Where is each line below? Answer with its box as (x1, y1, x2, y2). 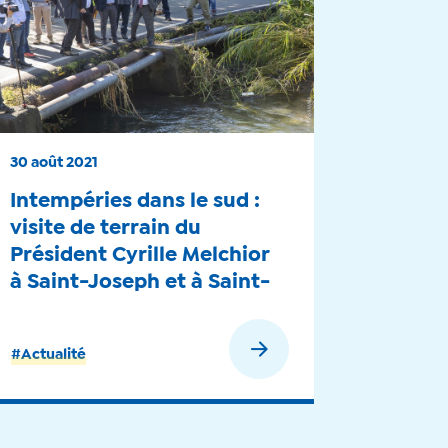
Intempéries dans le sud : (10, 192, 261, 211)
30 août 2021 (10, 157, 99, 170)
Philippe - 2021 (10, 300, 159, 319)
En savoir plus (132, 345, 225, 358)
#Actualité (11, 349, 87, 362)
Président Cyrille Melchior (10, 246, 271, 265)
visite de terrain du (10, 219, 202, 238)
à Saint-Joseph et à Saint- (10, 273, 272, 292)
